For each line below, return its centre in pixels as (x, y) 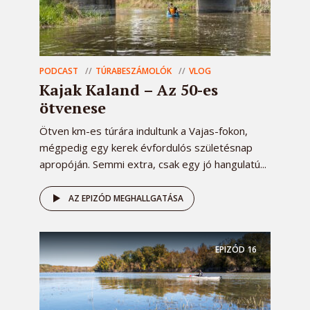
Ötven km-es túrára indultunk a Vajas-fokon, (144, 131)
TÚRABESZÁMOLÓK (134, 71)
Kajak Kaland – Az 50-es (129, 90)
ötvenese (73, 108)
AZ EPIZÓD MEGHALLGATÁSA (126, 199)
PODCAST (59, 71)
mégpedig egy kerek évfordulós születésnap (146, 148)
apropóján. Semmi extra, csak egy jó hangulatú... (153, 164)
